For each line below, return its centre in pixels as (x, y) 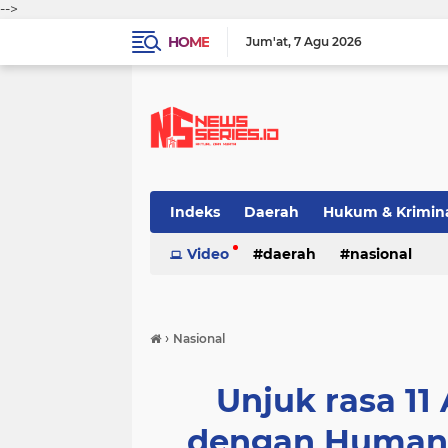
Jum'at (267, 41)
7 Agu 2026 (328, 41)
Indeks (195, 212)
